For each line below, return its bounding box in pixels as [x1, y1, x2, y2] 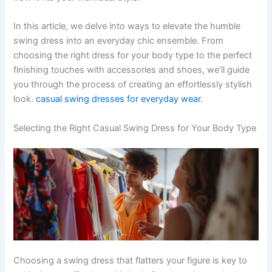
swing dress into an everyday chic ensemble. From [13, 35, 224, 47]
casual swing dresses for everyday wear [36, 93, 201, 105]
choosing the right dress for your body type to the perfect [13, 50, 253, 61]
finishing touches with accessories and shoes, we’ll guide [13, 64, 250, 76]
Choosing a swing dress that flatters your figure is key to [13, 255, 248, 267]
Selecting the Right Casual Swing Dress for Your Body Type [13, 122, 257, 134]
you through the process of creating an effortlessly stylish [13, 79, 253, 90]
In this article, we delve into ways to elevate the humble [13, 21, 241, 32]
